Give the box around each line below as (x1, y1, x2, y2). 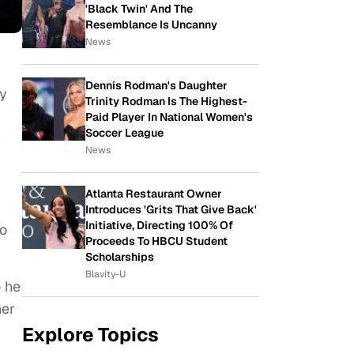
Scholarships (85, 250, 154, 264)
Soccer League (85, 126, 164, 140)
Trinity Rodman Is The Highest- (85, 94, 247, 108)
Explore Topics (22, 322, 159, 347)
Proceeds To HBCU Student (85, 234, 228, 248)
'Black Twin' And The (85, 2, 193, 16)
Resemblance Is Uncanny (85, 17, 217, 32)
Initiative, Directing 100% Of (85, 218, 233, 232)
